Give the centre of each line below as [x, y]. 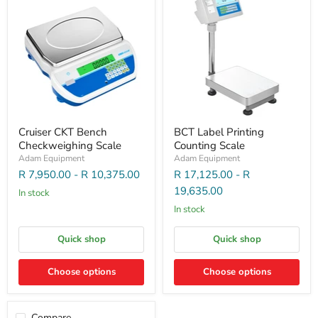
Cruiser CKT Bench [63, 132]
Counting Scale [209, 145]
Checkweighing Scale [70, 145]
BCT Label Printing [219, 132]
